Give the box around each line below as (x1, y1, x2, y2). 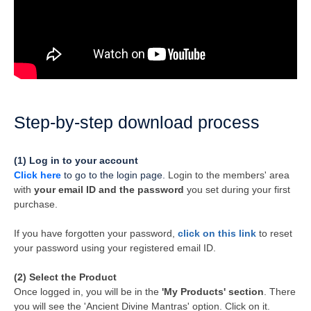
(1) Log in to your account (14, 155, 138, 166)
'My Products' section (162, 286, 264, 297)
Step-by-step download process (14, 113, 260, 132)
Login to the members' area (168, 169, 289, 180)
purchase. (14, 199, 58, 210)
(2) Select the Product (14, 271, 117, 283)
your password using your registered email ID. (14, 242, 216, 253)
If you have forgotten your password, (14, 228, 178, 239)
